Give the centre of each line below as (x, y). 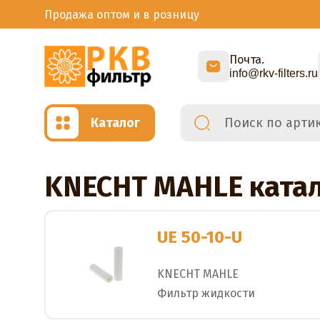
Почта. (247, 60)
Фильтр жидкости (206, 293)
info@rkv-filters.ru (274, 73)
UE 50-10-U (200, 237)
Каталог (115, 122)
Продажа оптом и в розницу (122, 14)
